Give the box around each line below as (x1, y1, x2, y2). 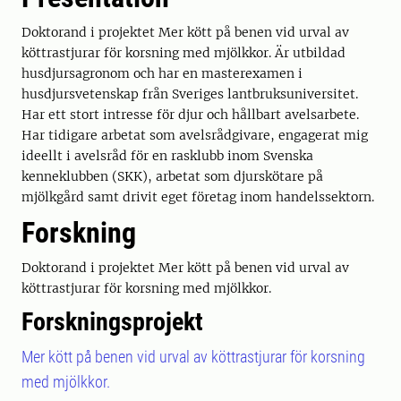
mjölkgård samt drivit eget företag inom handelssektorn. (21, 189, 374, 205)
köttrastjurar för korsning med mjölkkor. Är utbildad (21, 45, 346, 61)
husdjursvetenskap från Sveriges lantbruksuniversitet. (21, 86, 358, 102)
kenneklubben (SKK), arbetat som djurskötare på (21, 168, 323, 184)
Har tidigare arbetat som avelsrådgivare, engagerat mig (21, 127, 368, 143)
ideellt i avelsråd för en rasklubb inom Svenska (21, 148, 313, 164)
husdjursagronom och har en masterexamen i (21, 65, 303, 81)
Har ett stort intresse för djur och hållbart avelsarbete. (21, 107, 359, 123)
